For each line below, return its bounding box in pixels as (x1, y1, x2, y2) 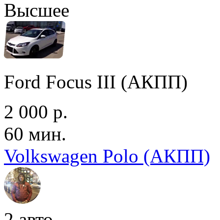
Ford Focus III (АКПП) (4, 71, 188, 92)
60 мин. (4, 123, 66, 144)
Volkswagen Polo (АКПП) (4, 145, 210, 166)
